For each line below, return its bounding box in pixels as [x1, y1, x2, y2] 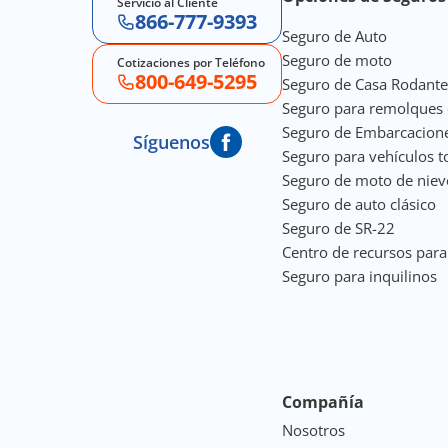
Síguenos [132, 129, 210, 154]
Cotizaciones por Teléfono [117, 53, 265, 71]
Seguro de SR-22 [282, 217, 395, 238]
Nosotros [282, 419, 345, 440]
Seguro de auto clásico [282, 193, 436, 214]
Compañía [282, 390, 364, 413]
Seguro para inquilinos [282, 265, 437, 286]
